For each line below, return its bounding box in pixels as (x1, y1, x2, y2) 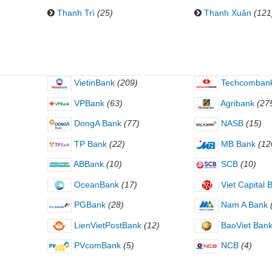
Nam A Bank (218, 200, 268, 210)
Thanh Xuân (203, 8, 251, 18)
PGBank (71, 200, 106, 210)
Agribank (218, 98, 254, 108)
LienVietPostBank (71, 220, 141, 230)
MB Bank (218, 138, 256, 149)
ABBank (71, 159, 104, 169)
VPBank (71, 98, 104, 108)
